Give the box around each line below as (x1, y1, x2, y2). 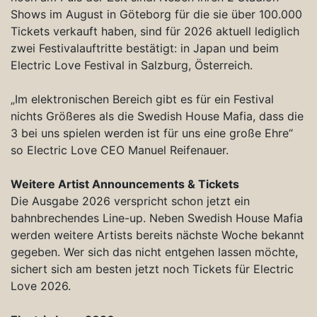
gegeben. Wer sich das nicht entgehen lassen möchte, (11, 244, 298, 259)
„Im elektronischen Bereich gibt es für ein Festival (11, 91, 274, 106)
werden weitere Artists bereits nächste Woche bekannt (11, 227, 304, 242)
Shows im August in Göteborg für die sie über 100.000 (11, 6, 302, 21)
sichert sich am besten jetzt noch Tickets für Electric (11, 261, 294, 276)
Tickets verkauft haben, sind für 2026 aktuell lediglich (11, 23, 299, 38)
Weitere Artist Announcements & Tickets (11, 176, 239, 191)
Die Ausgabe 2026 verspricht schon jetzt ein (11, 193, 250, 208)
